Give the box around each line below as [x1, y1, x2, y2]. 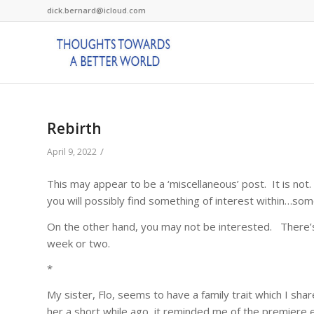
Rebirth [47, 118, 102, 138]
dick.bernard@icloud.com [47, 5, 146, 15]
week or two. [47, 235, 110, 250]
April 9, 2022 [47, 146, 97, 158]
